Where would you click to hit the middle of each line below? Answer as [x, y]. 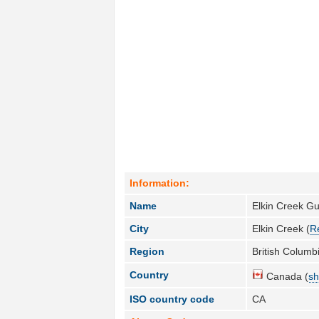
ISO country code [172, 299]
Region [147, 251]
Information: [160, 183]
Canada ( [286, 276]
